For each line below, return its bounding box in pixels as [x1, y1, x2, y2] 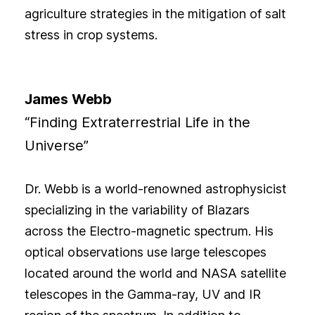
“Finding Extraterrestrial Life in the [24, 114, 250, 131]
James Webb [24, 91, 112, 108]
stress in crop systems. [24, 27, 157, 43]
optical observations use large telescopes [24, 245, 266, 260]
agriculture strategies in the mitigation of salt [24, 6, 286, 22]
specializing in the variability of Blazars [24, 202, 250, 218]
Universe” [24, 137, 89, 155]
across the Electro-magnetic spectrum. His [24, 224, 274, 239]
